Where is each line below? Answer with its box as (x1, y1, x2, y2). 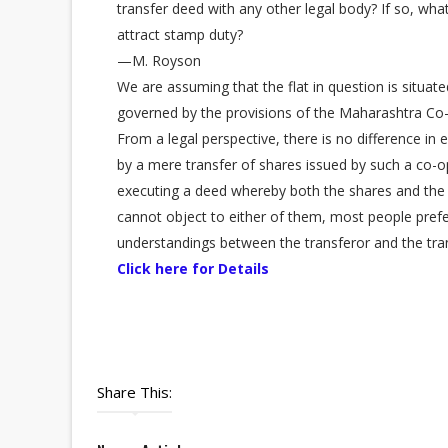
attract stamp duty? (117, 25, 243, 44)
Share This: (97, 382, 172, 402)
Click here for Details (117, 259, 269, 278)
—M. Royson (117, 51, 201, 70)
